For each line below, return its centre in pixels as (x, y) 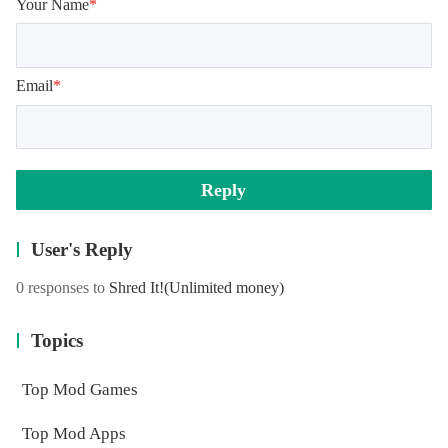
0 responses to (62, 288)
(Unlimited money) (223, 288)
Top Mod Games (79, 389)
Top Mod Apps (73, 433)
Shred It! (136, 288)
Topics (57, 341)
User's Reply (82, 250)
